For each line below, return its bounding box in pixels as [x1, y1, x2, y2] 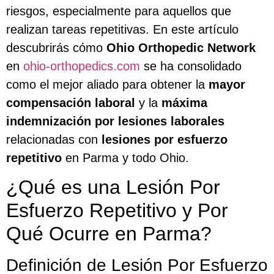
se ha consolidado [140, 59, 242, 73]
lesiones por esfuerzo [102, 132, 228, 146]
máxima [161, 95, 207, 109]
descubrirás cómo [6, 40, 106, 54]
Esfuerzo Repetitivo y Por [6, 199, 228, 222]
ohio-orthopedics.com [23, 59, 140, 73]
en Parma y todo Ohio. [62, 150, 189, 165]
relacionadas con [6, 132, 102, 146]
